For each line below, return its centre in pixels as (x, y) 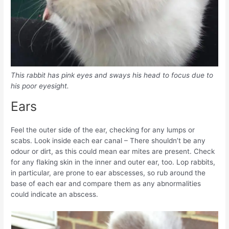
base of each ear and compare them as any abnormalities (106, 183)
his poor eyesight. (40, 86)
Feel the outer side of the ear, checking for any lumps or (103, 130)
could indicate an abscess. (55, 194)
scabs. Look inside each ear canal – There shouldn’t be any (108, 140)
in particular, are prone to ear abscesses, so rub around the (108, 173)
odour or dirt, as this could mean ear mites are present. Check (113, 151)
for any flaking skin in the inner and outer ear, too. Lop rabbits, (113, 162)
